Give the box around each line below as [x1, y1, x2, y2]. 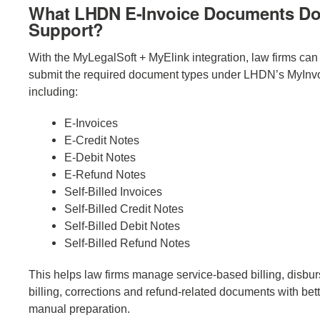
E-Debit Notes [64, 150, 136, 164]
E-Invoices [64, 116, 118, 129]
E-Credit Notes [64, 133, 139, 146]
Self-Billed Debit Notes [64, 219, 180, 232]
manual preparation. [29, 301, 130, 315]
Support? [29, 16, 104, 41]
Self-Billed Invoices [64, 184, 162, 198]
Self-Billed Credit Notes [64, 201, 184, 215]
